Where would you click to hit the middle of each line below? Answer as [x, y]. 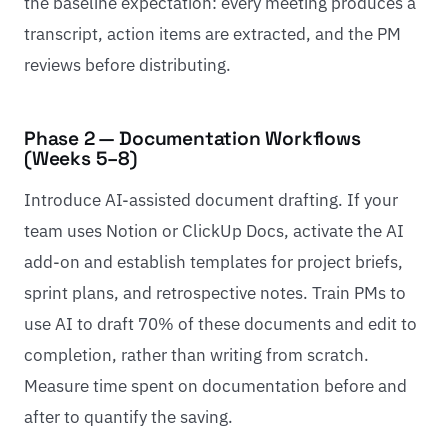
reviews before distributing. [127, 65]
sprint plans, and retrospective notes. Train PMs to [215, 293]
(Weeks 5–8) [80, 159]
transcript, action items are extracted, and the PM [212, 34]
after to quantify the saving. [128, 417]
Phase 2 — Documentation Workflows [192, 139]
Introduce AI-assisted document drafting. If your [211, 200]
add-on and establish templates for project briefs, [213, 262]
